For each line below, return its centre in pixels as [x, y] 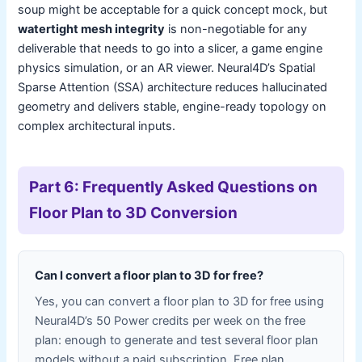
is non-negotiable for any [236, 29]
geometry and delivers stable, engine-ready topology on [173, 106]
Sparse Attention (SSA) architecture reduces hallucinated [173, 87]
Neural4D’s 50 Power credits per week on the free [170, 320]
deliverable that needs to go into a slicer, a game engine [170, 48]
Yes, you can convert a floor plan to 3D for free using [180, 301]
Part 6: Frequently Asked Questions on [174, 187]
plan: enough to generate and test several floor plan [177, 340]
